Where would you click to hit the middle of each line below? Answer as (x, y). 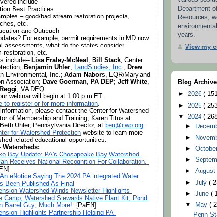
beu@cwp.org (124, 125)
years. (186, 35)
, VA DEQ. (31, 89)
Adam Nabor (83, 74)
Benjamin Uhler (47, 67)
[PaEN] (85, 205)
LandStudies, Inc (98, 67)
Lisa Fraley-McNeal (60, 60)
